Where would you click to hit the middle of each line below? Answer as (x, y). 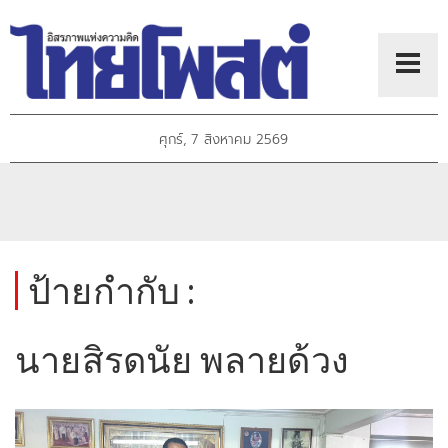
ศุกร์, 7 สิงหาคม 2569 (224, 140)
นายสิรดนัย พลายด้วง (182, 359)
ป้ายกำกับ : (112, 290)
